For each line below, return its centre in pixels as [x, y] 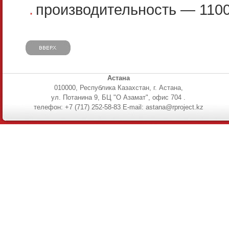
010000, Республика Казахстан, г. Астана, [119, 88]
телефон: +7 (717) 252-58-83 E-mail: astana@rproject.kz [119, 107]
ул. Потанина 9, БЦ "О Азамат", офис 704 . [119, 97]
